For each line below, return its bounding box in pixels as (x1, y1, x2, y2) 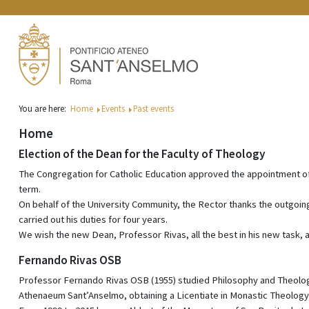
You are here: (19, 103, 70, 114)
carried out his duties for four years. (19, 213, 168, 226)
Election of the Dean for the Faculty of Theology (19, 146, 266, 162)
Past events (133, 103, 174, 114)
